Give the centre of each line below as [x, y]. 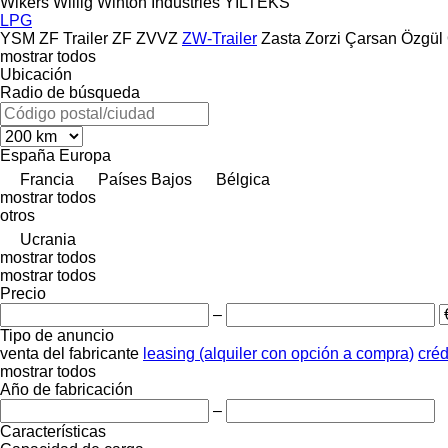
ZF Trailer [73, 38]
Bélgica [243, 179]
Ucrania [48, 239]
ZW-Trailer [219, 38]
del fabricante [91, 353]
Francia [47, 179]
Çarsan [371, 38]
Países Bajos [145, 179]
